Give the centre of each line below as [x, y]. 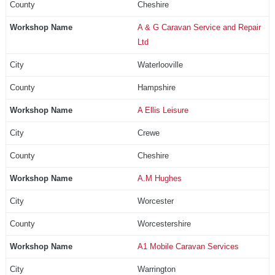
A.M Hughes [159, 178]
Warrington [156, 269]
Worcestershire [164, 223]
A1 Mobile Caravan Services [188, 246]
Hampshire [156, 87]
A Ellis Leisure [163, 110]
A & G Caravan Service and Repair [199, 27]
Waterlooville [160, 64]
